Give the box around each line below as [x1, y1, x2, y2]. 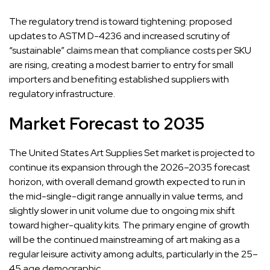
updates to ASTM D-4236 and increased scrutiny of [9, 29, 230, 42]
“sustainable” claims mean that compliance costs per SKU [9, 43, 251, 57]
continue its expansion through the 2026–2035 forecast [9, 160, 250, 174]
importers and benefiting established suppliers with [9, 72, 229, 86]
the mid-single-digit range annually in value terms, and [9, 189, 243, 202]
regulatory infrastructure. [9, 87, 115, 100]
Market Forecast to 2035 [9, 111, 205, 135]
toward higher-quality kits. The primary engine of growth [9, 218, 250, 231]
